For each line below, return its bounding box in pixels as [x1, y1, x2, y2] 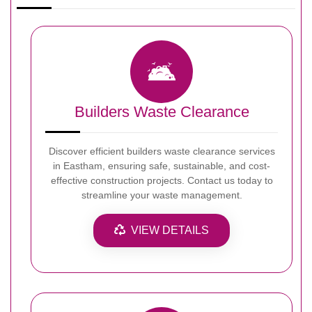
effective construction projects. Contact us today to [50, 174, 273, 186]
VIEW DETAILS [131, 224, 209, 236]
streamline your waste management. [81, 189, 242, 201]
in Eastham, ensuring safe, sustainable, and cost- [53, 159, 270, 171]
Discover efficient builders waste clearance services [48, 145, 275, 157]
